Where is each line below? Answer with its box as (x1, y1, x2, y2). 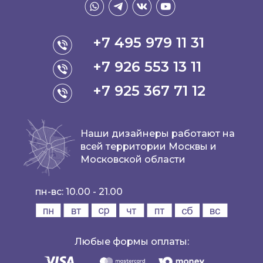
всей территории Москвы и (80, 140, 217, 152)
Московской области (80, 153, 186, 165)
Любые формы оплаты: (74, 236, 189, 248)
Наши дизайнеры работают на (80, 127, 235, 139)
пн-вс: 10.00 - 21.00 (35, 186, 123, 198)
